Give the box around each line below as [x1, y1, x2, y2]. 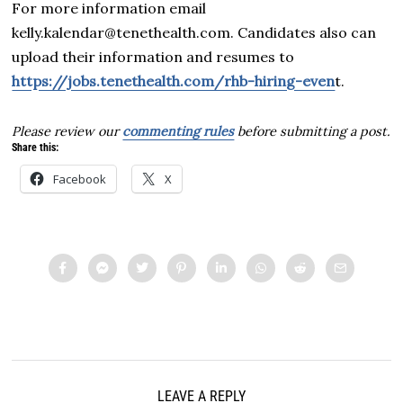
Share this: [12, 140, 59, 154]
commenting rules [122, 122, 235, 139]
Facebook [53, 170, 107, 187]
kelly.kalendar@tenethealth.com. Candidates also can [12, 22, 377, 41]
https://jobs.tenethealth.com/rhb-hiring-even [12, 71, 336, 90]
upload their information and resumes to [12, 47, 295, 66]
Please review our [12, 122, 123, 139]
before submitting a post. [234, 122, 391, 139]
